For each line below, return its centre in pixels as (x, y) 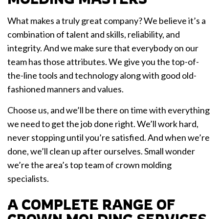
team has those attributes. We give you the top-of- (103, 62)
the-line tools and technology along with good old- (102, 76)
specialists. (28, 179)
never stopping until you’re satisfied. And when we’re (109, 138)
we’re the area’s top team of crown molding (89, 165)
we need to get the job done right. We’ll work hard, (103, 124)
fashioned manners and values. (66, 89)
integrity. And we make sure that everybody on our (103, 48)
